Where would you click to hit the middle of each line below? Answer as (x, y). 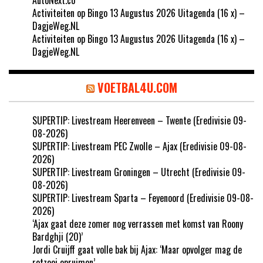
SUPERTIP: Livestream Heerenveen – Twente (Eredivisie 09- (139, 120)
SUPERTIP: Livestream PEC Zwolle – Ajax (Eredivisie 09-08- (139, 146)
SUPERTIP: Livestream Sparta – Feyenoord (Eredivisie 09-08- (143, 198)
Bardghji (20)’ (58, 236)
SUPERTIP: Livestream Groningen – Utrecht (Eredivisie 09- (139, 172)
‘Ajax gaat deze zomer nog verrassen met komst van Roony (138, 223)
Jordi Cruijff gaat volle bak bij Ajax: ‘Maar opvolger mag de (137, 249)
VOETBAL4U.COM (137, 87)
